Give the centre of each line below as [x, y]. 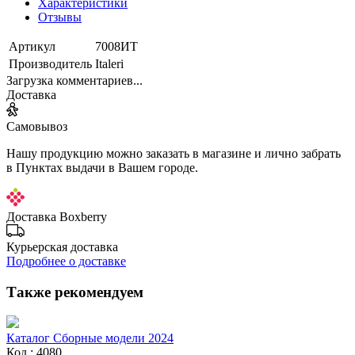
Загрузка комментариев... [74, 80]
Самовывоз [37, 126]
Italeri [109, 63]
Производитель [50, 63]
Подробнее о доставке [66, 261]
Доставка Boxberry [57, 216]
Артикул [32, 46]
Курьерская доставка [62, 246]
